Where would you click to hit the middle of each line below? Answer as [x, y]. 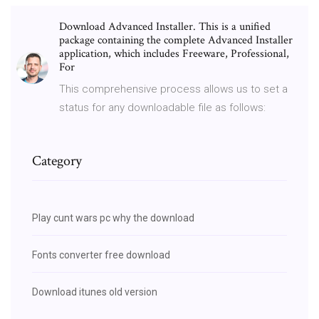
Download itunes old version [95, 292]
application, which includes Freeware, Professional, [174, 53]
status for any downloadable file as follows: [162, 107]
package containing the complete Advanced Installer [176, 40]
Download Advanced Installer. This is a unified [165, 26]
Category [57, 161]
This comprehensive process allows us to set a [173, 89]
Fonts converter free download [101, 255]
